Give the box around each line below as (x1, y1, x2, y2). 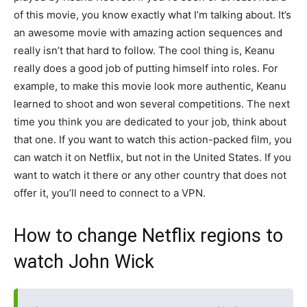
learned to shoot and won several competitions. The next (14, 97, 290, 110)
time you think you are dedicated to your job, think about (14, 115, 286, 128)
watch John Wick (14, 251, 154, 273)
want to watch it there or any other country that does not (14, 169, 286, 182)
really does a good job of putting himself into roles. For (14, 62, 278, 75)
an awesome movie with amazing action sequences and (14, 26, 282, 39)
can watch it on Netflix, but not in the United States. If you (14, 151, 291, 164)
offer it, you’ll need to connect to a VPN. (14, 186, 206, 199)
